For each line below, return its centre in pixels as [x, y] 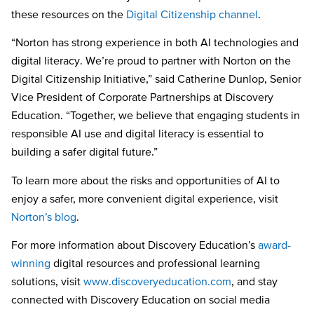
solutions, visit [47, 281]
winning [31, 263]
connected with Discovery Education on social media [141, 300]
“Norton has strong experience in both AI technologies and [155, 42]
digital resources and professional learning [155, 263]
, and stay [254, 281]
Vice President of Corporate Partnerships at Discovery [142, 97]
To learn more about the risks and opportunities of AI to [145, 180]
